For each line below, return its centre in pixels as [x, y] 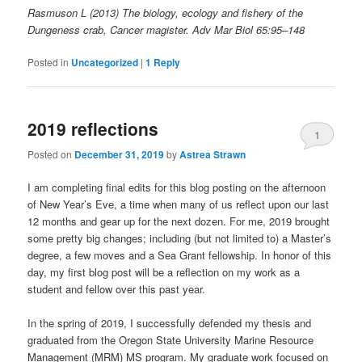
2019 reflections [93, 129]
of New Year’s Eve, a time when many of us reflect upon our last [179, 204]
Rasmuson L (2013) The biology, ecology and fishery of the [166, 13]
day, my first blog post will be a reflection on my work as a [164, 271]
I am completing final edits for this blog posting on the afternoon [177, 187]
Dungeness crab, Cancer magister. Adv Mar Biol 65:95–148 [166, 30]
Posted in [48, 62]
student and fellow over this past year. [117, 288]
